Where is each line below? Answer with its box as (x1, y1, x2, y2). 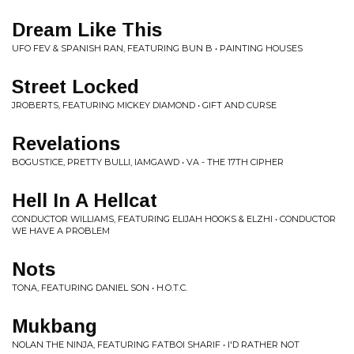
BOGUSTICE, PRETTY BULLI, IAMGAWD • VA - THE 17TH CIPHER (12, 156, 284, 168)
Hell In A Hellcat (12, 190, 157, 211)
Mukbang (12, 315, 97, 337)
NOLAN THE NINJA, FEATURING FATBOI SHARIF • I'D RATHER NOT (12, 339, 299, 350)
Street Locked (12, 76, 139, 97)
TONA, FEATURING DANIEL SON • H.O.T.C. (12, 282, 187, 293)
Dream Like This (12, 19, 162, 40)
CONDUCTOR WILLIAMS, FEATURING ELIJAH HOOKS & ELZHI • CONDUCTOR (12, 213, 336, 224)
